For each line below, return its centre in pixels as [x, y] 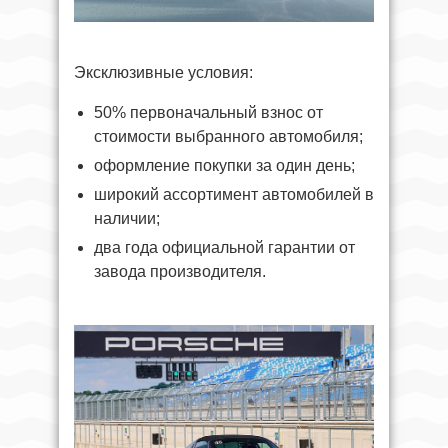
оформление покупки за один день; [224, 165]
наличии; [127, 218]
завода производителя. [180, 271]
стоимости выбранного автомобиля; [228, 136]
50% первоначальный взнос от [208, 112]
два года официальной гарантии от [224, 247]
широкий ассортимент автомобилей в [234, 194]
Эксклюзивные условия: [163, 72]
